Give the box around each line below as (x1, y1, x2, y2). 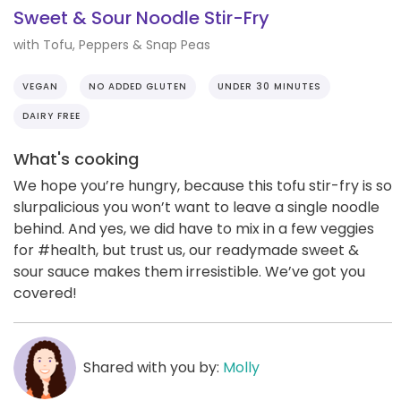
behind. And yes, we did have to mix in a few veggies (13, 218, 374, 239)
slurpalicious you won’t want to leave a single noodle (13, 196, 380, 218)
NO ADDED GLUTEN (89, 79, 187, 93)
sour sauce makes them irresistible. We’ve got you (13, 260, 365, 282)
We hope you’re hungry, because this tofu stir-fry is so (13, 175, 392, 196)
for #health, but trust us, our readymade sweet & (13, 239, 359, 260)
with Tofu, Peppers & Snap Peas (13, 35, 210, 54)
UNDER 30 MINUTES (218, 79, 321, 93)
